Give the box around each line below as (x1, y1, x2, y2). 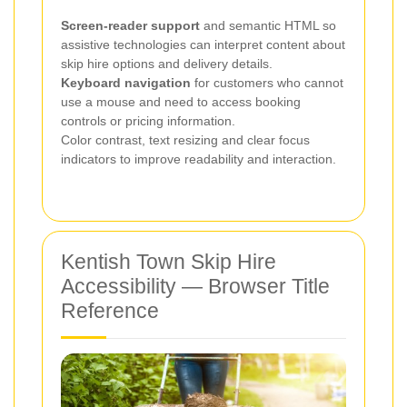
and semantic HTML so (200, 18, 336, 34)
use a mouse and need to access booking (61, 94, 301, 110)
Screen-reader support (61, 18, 200, 34)
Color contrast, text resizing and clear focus (61, 133, 310, 148)
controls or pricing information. (61, 114, 235, 129)
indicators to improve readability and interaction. (61, 152, 336, 167)
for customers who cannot (191, 75, 343, 91)
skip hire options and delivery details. (61, 56, 273, 72)
